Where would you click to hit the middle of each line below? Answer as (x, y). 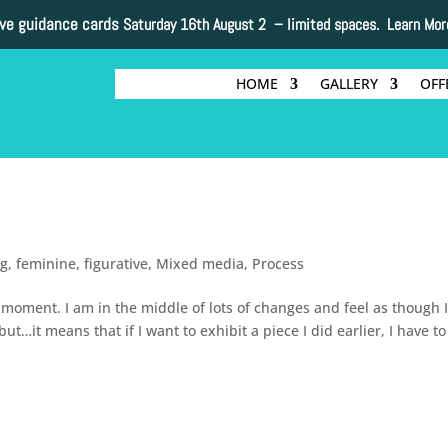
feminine (46, 263)
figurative (116, 263)
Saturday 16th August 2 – (204, 25)
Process (278, 263)
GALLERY (348, 84)
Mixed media (200, 263)
